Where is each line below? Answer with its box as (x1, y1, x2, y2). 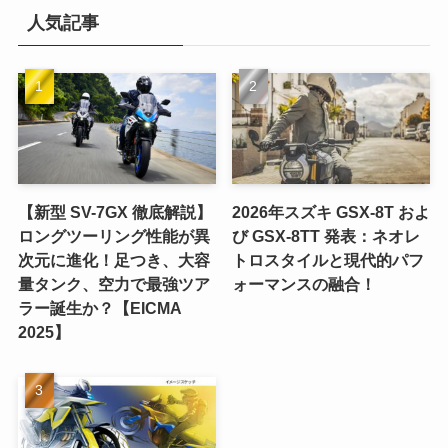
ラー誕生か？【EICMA (17, 299, 181, 318)
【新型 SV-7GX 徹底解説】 (17, 203, 212, 222)
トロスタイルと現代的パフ (232, 251, 425, 270)
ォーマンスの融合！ (232, 275, 377, 294)
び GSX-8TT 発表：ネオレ (232, 227, 421, 246)
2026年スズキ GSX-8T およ (232, 203, 431, 222)
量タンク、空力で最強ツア (17, 275, 210, 294)
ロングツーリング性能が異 (17, 227, 210, 246)
